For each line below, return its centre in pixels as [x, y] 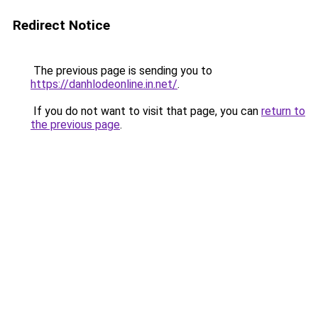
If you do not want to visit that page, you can [146, 111]
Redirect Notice [61, 25]
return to [283, 111]
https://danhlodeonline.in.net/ [104, 84]
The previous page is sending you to [121, 71]
